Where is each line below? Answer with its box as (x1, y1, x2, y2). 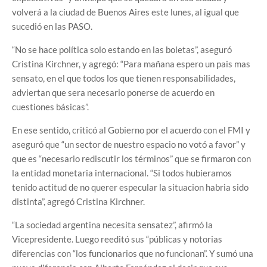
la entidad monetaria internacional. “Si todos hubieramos (12, 167, 232, 178)
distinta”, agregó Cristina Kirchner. (12, 195, 145, 207)
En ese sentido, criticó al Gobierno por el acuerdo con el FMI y (12, 124, 250, 135)
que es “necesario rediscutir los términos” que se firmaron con (12, 153, 251, 164)
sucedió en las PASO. (12, 20, 92, 32)
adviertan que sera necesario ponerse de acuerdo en (12, 86, 215, 98)
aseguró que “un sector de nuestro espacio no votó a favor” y (12, 138, 246, 150)
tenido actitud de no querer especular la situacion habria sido (12, 181, 249, 193)
